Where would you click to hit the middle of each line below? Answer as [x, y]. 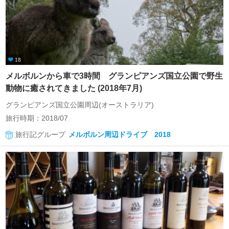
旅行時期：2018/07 [37, 118]
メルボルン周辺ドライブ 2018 [119, 134]
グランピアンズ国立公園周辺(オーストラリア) [80, 105]
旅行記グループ [40, 134]
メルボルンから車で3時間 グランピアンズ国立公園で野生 [114, 76]
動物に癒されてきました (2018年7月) [74, 88]
